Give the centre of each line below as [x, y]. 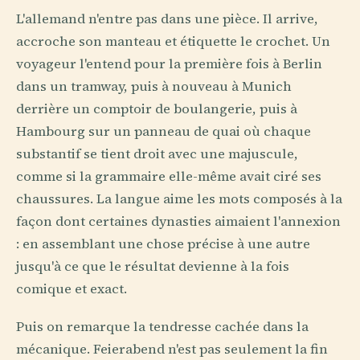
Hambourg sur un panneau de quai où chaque [164, 132]
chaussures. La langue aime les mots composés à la [179, 199]
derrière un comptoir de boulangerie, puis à [157, 109]
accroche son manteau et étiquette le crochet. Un [173, 42]
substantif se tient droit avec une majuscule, [157, 154]
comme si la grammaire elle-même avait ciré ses [169, 177]
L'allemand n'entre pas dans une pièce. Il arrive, [167, 19]
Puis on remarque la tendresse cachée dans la [162, 327]
